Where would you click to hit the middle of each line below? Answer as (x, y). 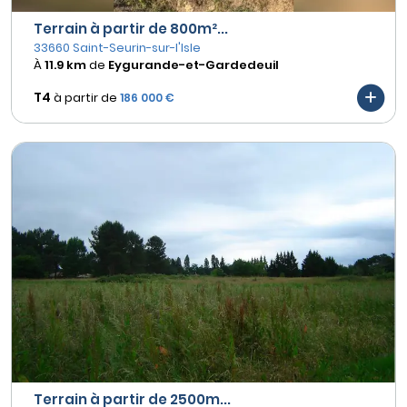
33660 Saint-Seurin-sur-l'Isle (117, 47)
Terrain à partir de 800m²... (131, 28)
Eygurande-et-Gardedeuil (194, 65)
